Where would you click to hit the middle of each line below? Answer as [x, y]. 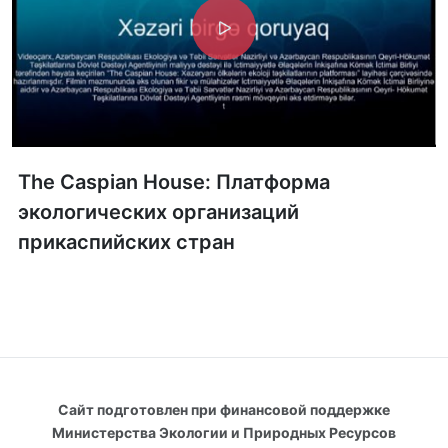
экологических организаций [158, 212]
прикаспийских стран [126, 242]
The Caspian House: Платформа [174, 182]
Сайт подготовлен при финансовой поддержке [224, 409]
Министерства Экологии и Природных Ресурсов [224, 432]
